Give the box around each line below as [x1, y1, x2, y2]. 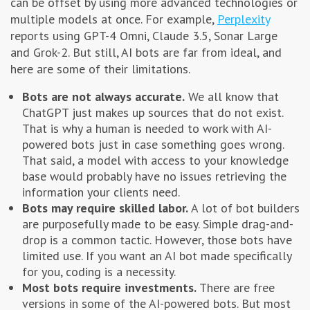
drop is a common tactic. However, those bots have [22, 232, 292, 248]
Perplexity [217, 11, 270, 28]
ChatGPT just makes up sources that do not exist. [22, 104, 283, 121]
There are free [199, 280, 275, 296]
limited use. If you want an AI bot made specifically [22, 248, 291, 264]
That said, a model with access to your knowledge [22, 152, 289, 169]
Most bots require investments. [22, 280, 199, 296]
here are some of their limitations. [10, 61, 190, 77]
